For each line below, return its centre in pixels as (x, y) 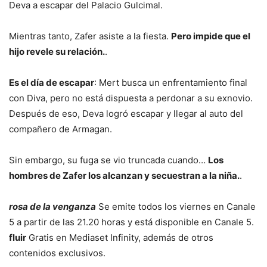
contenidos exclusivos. (57, 253)
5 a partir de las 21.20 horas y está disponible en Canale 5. (131, 222)
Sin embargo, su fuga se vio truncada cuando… (108, 160)
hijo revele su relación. (57, 51)
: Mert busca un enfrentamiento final (171, 82)
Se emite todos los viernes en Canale (176, 206)
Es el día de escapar (52, 82)
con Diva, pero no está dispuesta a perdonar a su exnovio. (131, 98)
